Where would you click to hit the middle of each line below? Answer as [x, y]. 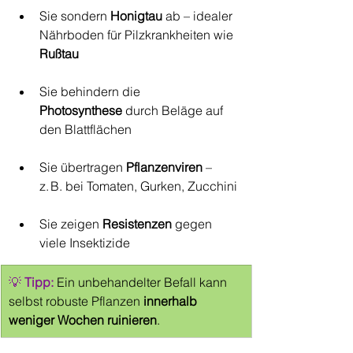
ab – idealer [199, 16]
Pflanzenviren [164, 167]
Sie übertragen [83, 167]
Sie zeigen [71, 224]
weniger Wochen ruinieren [83, 320]
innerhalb [172, 301]
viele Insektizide [85, 243]
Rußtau [59, 54]
